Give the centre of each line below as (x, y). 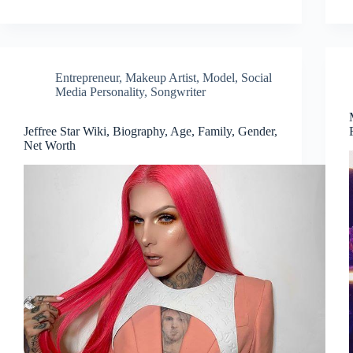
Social (256, 77)
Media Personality (100, 91)
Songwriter (178, 91)
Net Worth (50, 145)
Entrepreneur (87, 77)
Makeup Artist (161, 77)
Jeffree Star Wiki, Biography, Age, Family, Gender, (150, 131)
